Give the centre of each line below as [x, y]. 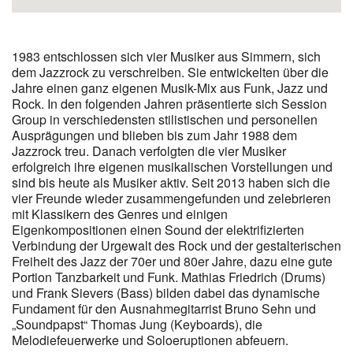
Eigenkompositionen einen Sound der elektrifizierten [158, 229]
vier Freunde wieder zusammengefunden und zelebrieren [171, 198]
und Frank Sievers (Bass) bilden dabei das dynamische [166, 292]
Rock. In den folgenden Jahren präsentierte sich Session [169, 103]
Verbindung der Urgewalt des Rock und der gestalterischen [176, 245]
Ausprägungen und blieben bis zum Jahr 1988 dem [154, 135]
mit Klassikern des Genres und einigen [120, 214]
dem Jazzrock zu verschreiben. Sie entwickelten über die [170, 72]
